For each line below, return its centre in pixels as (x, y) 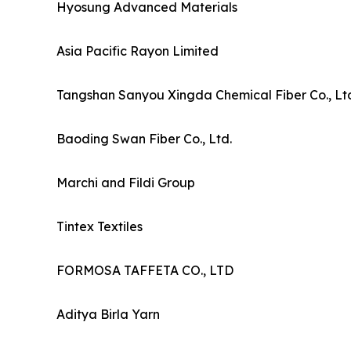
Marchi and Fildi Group (126, 183)
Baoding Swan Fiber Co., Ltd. (144, 139)
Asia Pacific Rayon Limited (138, 51)
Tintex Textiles (100, 227)
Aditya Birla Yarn (108, 315)
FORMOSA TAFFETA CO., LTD (145, 271)
